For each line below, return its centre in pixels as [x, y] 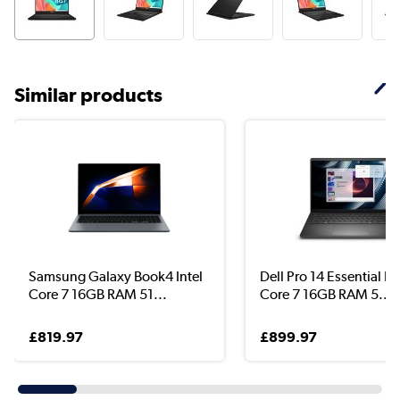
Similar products [88, 94]
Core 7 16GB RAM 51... [98, 294]
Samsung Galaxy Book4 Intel [116, 276]
